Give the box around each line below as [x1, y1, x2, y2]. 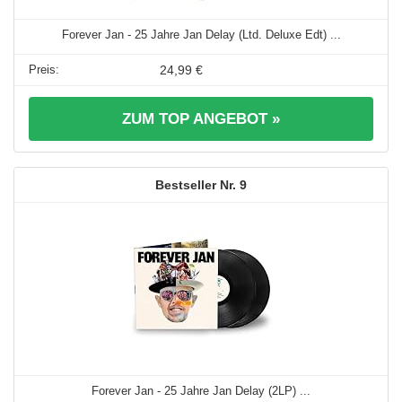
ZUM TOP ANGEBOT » [122, 110, 280, 128]
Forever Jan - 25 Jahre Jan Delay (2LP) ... [92, 384, 310, 398]
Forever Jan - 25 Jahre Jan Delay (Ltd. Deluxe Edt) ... [61, 28, 341, 42]
